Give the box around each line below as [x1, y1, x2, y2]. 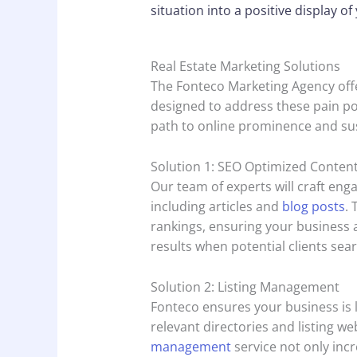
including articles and [150, 198, 282, 215]
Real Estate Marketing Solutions [150, 57, 340, 76]
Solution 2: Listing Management [150, 277, 339, 296]
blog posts [281, 198, 345, 215]
